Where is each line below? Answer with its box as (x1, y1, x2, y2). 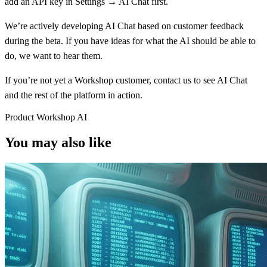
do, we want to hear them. (5, 50, 103, 61)
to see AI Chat (191, 74, 247, 85)
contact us (154, 74, 191, 85)
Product (5, 111, 36, 122)
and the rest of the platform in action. (5, 89, 142, 100)
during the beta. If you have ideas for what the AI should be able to (5, 35, 256, 46)
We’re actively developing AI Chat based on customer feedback (5, 20, 244, 31)
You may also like (5, 134, 111, 150)
